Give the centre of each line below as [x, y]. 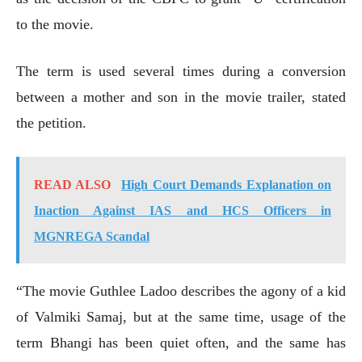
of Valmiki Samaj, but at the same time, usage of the [181, 316]
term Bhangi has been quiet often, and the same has [181, 342]
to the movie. [55, 24]
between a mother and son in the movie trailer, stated [181, 97]
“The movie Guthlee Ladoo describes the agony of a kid [181, 290]
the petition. [51, 122]
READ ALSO [73, 184]
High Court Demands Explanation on [227, 184]
